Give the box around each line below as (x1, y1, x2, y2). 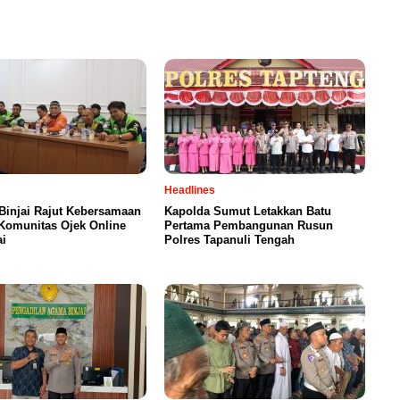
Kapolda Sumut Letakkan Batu (164, 204, 331, 218)
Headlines (164, 184, 215, 196)
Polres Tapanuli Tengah (164, 233, 295, 246)
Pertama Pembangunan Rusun (164, 219, 333, 232)
